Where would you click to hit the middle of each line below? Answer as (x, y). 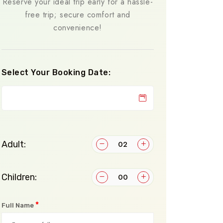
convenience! (78, 27)
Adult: (14, 144)
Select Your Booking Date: (56, 72)
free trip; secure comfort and (78, 14)
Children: (19, 177)
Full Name (18, 205)
